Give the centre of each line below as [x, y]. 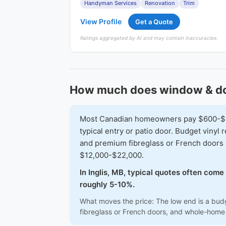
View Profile [101, 21]
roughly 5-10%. [107, 184]
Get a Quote [154, 22]
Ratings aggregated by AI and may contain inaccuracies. [149, 38]
